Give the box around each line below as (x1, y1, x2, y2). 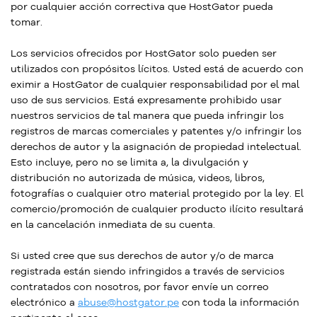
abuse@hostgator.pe (78, 296, 179, 309)
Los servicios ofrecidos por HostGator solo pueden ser (11, 47, 277, 59)
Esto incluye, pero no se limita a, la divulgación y (11, 156, 248, 168)
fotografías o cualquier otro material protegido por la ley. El (11, 187, 304, 200)
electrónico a (11, 296, 78, 309)
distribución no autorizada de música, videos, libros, (11, 171, 265, 184)
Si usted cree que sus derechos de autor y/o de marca (11, 249, 274, 262)
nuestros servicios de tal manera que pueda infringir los (11, 109, 284, 122)
